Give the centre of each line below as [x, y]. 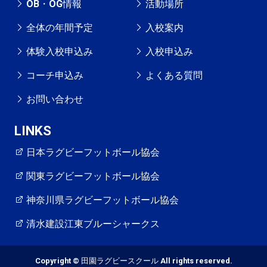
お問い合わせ [55, 100]
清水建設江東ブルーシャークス [93, 224]
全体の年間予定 [60, 28]
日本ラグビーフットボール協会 [93, 153]
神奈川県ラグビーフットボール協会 [103, 200]
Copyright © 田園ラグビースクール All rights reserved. [133, 261]
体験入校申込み [60, 52]
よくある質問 [174, 76]
